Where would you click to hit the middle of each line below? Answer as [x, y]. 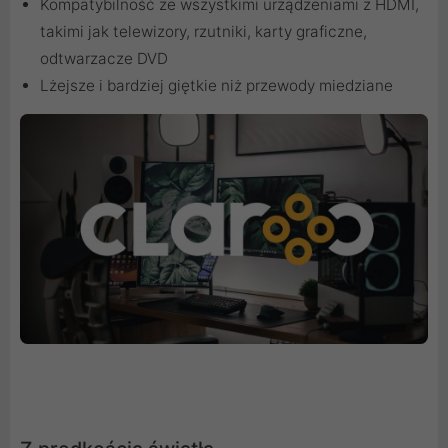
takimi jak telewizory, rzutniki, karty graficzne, [203, 32]
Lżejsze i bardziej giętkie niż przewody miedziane [216, 86]
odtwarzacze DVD [104, 59]
